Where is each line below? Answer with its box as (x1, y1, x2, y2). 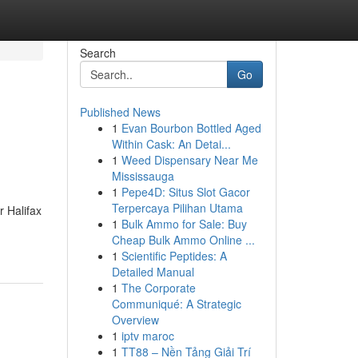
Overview (111, 312, 159, 328)
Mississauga (111, 168, 174, 184)
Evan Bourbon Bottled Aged (121, 120, 261, 136)
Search (79, 45, 116, 61)
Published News (79, 104, 161, 120)
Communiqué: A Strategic (111, 296, 241, 312)
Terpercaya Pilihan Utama (111, 200, 243, 216)
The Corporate (121, 280, 196, 296)
